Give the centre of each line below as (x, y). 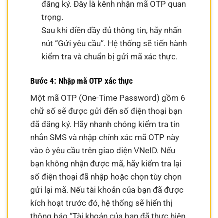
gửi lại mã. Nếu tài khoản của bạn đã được (107, 190)
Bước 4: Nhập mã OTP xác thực (82, 81)
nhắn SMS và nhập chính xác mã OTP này (105, 137)
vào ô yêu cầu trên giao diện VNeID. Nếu (103, 151)
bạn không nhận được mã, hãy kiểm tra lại (106, 164)
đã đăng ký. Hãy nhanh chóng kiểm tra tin (105, 124)
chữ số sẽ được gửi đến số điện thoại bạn (106, 111)
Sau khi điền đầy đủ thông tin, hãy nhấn (111, 30)
